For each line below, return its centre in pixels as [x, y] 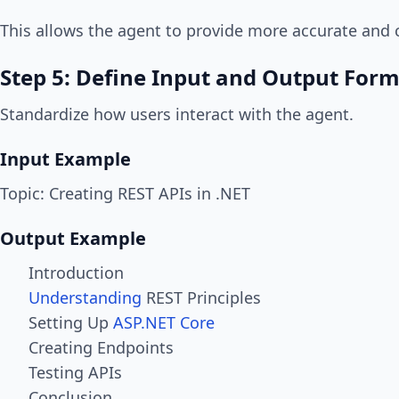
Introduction [76, 273]
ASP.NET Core [164, 323]
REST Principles [201, 298]
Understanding [85, 298]
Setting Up [71, 323]
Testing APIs [75, 373]
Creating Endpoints [101, 348]
